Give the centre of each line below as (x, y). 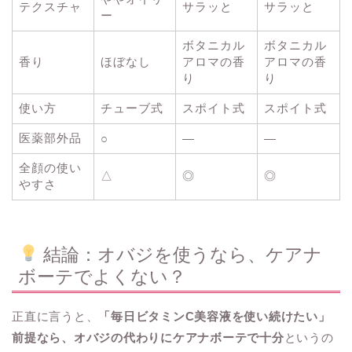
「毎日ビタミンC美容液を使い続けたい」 (214, 317)
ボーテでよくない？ (102, 277)
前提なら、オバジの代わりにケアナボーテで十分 (148, 338)
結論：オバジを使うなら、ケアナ (181, 255)
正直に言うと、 (55, 317)
